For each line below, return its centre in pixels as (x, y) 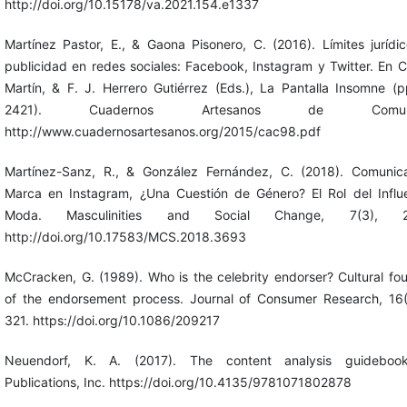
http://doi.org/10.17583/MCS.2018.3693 (125, 236)
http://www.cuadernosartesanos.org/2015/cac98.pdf (162, 131)
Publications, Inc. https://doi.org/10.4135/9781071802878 (178, 382)
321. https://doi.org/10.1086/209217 (112, 320)
